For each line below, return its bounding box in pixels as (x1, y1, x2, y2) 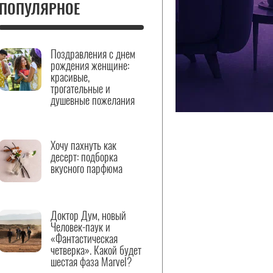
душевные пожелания (51, 92, 135, 108)
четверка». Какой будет (51, 242, 141, 258)
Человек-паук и (51, 219, 110, 235)
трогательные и (51, 80, 110, 96)
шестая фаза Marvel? (51, 253, 132, 269)
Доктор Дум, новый (51, 207, 126, 223)
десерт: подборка (51, 149, 118, 165)
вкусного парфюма (51, 160, 122, 176)
